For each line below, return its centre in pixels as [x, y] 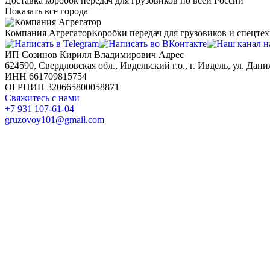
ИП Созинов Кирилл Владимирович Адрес [94, 54]
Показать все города [46, 11]
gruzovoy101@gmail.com [55, 119]
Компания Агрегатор [48, 33]
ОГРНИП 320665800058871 [62, 87]
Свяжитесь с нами [42, 98]
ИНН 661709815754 [46, 76]
